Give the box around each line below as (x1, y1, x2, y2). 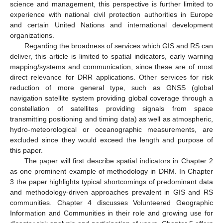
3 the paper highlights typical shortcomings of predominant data (10, 177, 213, 186)
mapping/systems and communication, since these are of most (10, 62, 213, 71)
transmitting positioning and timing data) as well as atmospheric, (10, 114, 213, 123)
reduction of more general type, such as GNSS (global (10, 83, 213, 92)
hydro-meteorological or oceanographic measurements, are (10, 125, 213, 133)
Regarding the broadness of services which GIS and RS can (24, 41, 213, 50)
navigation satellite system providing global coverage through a (10, 94, 213, 102)
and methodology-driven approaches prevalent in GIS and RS (10, 188, 213, 196)
